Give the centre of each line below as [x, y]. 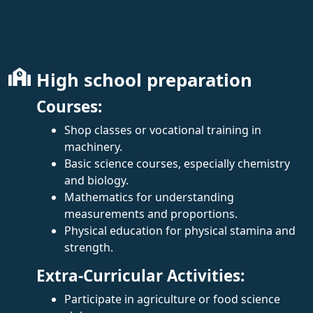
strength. [89, 247]
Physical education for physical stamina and [180, 230]
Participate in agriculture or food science [172, 299]
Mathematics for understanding [149, 197]
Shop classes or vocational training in [163, 130]
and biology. [96, 180]
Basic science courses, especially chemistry [177, 163]
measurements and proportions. [151, 213]
